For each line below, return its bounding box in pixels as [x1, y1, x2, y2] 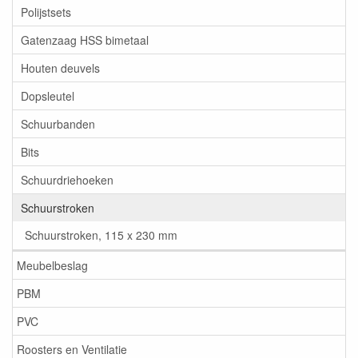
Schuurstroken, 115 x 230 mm [25, 227, 177, 244]
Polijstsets [21, 4, 71, 21]
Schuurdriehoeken [21, 172, 113, 189]
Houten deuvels [21, 60, 100, 77]
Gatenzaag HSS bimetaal [21, 32, 149, 49]
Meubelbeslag [17, 257, 88, 274]
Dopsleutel [21, 88, 74, 105]
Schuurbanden [21, 116, 95, 133]
